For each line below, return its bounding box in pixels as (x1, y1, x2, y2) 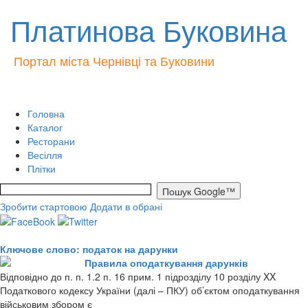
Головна (27, 107, 65, 120)
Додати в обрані (90, 199, 162, 213)
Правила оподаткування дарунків (85, 256, 248, 270)
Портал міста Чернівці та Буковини (14, 52, 214, 69)
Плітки (27, 162, 56, 175)
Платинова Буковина (10, 9, 287, 50)
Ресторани (27, 134, 75, 148)
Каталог (27, 120, 63, 134)
